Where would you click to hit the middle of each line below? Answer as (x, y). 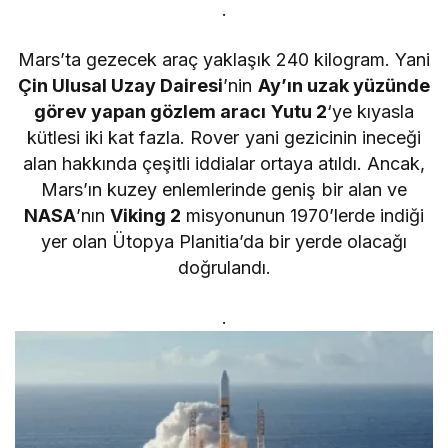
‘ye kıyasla (370, 112)
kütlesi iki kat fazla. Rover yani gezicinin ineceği (224, 138)
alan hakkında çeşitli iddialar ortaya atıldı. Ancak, (224, 164)
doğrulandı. (224, 268)
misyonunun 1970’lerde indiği (303, 216)
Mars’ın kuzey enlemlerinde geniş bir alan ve (224, 190)
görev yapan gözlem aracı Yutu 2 (180, 112)
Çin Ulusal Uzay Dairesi (121, 86)
